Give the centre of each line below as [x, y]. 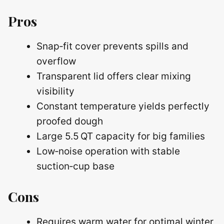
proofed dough [70, 121]
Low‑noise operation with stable [108, 151]
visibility [55, 91]
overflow [56, 61]
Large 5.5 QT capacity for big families [121, 136]
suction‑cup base [75, 166]
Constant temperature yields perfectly [123, 106]
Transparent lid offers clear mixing [114, 76]
